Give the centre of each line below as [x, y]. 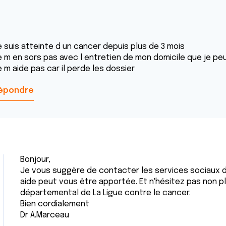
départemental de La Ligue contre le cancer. [105, 193]
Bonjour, [35, 160]
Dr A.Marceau [45, 215]
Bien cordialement [55, 204]
